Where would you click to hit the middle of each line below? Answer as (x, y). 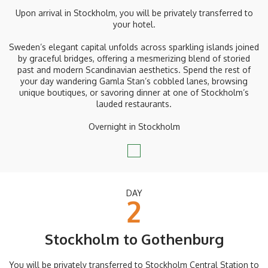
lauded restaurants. (134, 104)
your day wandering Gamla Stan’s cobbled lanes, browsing (134, 81)
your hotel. (134, 25)
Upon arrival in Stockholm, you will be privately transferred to (134, 13)
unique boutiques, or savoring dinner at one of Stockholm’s (134, 93)
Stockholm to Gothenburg (134, 239)
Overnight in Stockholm (134, 127)
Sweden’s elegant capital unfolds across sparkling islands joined (134, 47)
